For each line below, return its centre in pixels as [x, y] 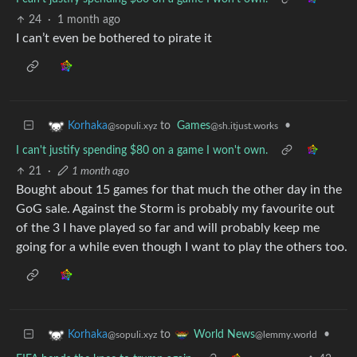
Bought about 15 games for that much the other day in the [179, 189]
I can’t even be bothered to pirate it [114, 38]
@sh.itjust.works [244, 126]
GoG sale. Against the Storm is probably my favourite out [175, 208]
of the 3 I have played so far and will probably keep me [168, 228]
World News [224, 334]
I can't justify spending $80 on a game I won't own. [142, 150]
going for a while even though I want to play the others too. [182, 247]
